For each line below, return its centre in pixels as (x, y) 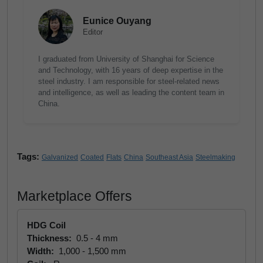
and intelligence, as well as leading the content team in (131, 92)
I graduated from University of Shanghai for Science (126, 59)
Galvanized (60, 157)
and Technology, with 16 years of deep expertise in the (131, 70)
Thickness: (50, 238)
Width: (42, 251)
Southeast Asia (169, 157)
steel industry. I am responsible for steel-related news (129, 81)
